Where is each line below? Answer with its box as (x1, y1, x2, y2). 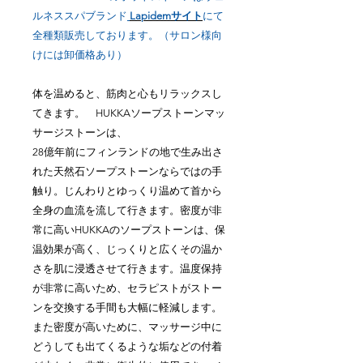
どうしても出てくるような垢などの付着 (32, 340, 222, 353)
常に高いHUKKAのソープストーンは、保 (32, 224, 225, 237)
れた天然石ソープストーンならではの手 (32, 165, 222, 178)
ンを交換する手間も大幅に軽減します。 (32, 301, 222, 314)
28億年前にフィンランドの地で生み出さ (32, 146, 223, 159)
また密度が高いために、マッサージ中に (32, 321, 222, 334)
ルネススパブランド (32, 10, 127, 23)
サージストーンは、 (32, 126, 127, 139)
